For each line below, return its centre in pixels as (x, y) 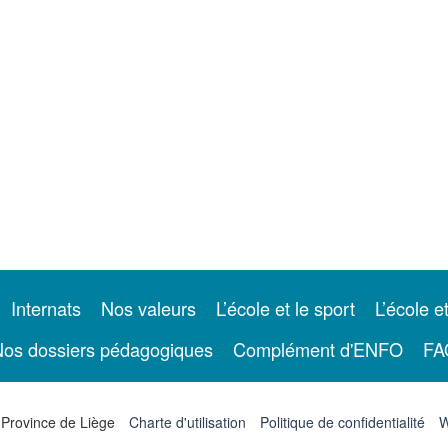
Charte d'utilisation (187, 422)
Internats (46, 308)
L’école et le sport (285, 308)
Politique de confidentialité (342, 422)
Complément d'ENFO (317, 349)
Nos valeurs (148, 308)
